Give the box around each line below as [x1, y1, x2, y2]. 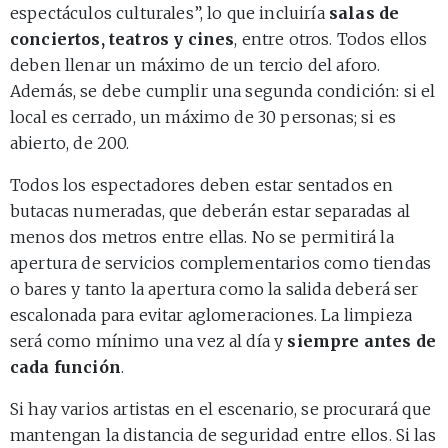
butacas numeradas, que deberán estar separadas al [10, 200, 410, 221]
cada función [10, 356, 121, 377]
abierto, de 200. [10, 132, 130, 153]
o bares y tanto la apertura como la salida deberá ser [10, 278, 419, 299]
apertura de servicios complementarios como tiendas [10, 252, 432, 273]
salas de [328, 2, 400, 23]
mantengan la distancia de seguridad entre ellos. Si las [10, 424, 436, 445]
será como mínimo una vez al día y [10, 330, 288, 351]
